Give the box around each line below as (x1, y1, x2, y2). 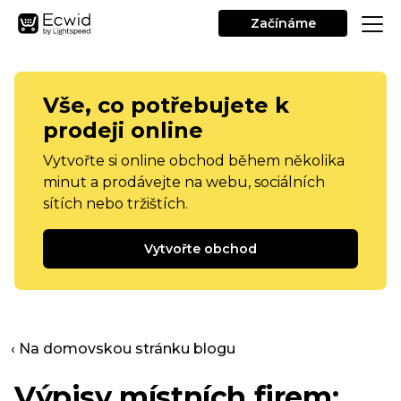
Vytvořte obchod (144, 241, 257, 257)
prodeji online (43, 117, 203, 143)
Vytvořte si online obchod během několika (43, 152, 345, 169)
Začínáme (250, 15, 316, 31)
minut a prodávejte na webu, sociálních (43, 174, 325, 191)
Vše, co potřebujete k (43, 92, 289, 118)
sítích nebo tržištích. (43, 195, 188, 212)
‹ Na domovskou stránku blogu (11, 340, 235, 357)
